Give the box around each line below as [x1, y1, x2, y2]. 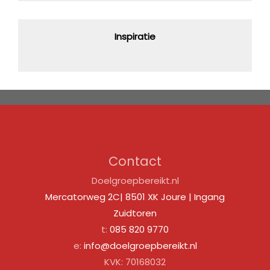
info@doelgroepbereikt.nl [83, 239, 197, 252]
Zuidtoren [113, 206, 157, 219]
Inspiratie [115, 30, 155, 43]
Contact [108, 152, 162, 170]
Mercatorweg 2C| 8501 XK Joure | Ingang [45, 190, 225, 203]
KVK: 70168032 [104, 255, 166, 268]
